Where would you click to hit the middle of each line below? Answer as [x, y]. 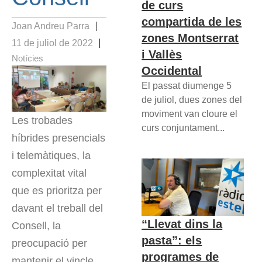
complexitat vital [49, 173]
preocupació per [49, 244]
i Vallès [162, 54]
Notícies [27, 58]
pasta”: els [172, 241]
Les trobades [42, 121]
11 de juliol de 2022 [52, 43]
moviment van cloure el [190, 113]
